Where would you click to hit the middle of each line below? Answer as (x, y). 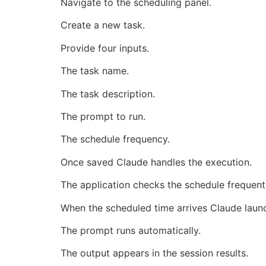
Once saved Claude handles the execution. (156, 162)
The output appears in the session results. (154, 253)
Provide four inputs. (105, 48)
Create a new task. (103, 25)
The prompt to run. (103, 117)
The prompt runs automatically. (131, 230)
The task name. (95, 71)
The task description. (108, 94)
